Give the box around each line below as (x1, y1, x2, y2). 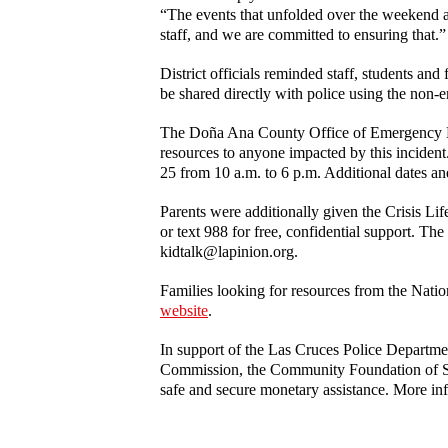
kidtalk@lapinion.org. (160, 242, 298, 260)
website (160, 301, 208, 319)
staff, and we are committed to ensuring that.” (160, 25, 446, 43)
